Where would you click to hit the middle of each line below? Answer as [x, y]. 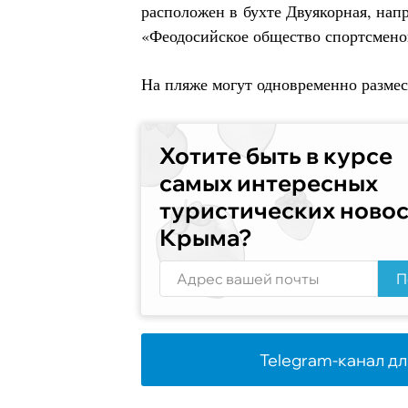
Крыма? [205, 237]
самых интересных [269, 183]
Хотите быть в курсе [276, 155]
